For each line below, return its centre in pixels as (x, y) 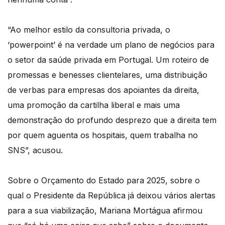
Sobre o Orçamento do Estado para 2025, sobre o (104, 180)
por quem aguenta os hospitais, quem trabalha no (103, 135)
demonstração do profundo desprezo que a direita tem (112, 120)
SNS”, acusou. (35, 150)
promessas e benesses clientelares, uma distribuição (107, 75)
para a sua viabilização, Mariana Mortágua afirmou (105, 210)
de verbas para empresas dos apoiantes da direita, (103, 90)
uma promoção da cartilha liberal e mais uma (94, 105)
